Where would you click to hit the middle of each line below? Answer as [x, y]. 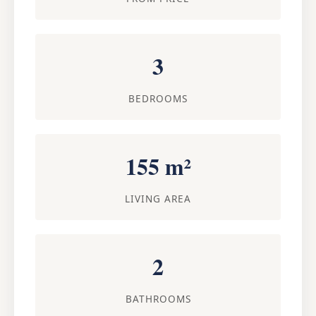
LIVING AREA [158, 198]
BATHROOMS [158, 298]
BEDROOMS [158, 98]
